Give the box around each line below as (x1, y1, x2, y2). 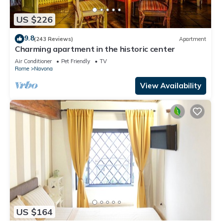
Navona (34, 65, 53, 73)
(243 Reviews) (34, 35, 73, 42)
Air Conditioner (15, 58, 52, 65)
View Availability (140, 81, 201, 91)
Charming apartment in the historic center (15, 44, 175, 54)
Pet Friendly (61, 58, 90, 65)
